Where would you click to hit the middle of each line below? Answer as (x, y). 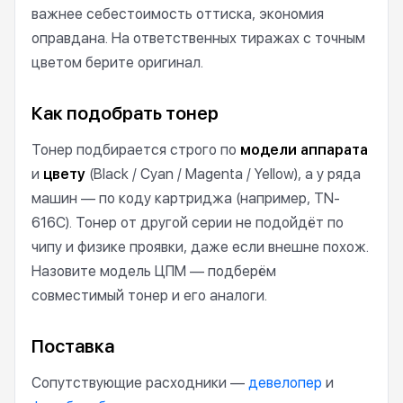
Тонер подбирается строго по (136, 150)
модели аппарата (304, 150)
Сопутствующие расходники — (140, 383)
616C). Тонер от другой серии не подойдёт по (188, 223)
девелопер (285, 383)
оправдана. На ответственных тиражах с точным (198, 38)
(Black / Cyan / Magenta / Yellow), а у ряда (223, 174)
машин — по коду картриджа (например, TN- (186, 198)
